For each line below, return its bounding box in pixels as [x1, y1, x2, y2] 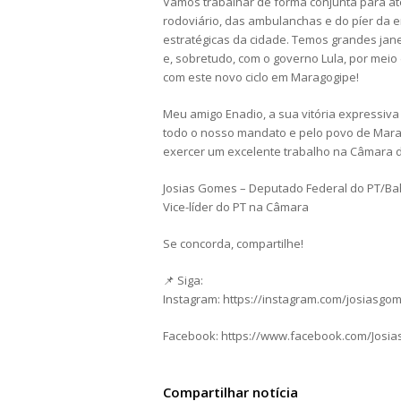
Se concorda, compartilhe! [163, 235, 303, 252]
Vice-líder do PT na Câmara [163, 199, 309, 216]
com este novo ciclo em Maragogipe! [163, 69, 359, 86]
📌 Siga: [163, 272, 203, 289]
